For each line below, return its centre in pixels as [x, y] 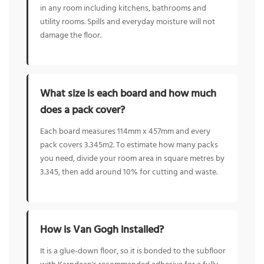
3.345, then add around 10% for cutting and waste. [129, 172]
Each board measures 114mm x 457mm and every [125, 131]
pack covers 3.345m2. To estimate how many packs [129, 145]
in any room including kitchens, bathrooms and [123, 9]
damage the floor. [71, 36]
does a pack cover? [82, 110]
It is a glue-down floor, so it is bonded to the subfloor [133, 252]
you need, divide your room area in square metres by [132, 159]
